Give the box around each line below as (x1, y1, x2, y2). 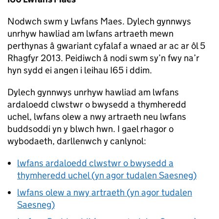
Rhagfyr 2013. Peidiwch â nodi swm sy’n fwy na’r (7, 52, 199, 64)
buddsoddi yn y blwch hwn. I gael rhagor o (7, 123, 174, 134)
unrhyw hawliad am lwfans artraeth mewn (7, 28, 174, 39)
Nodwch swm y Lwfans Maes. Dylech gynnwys (7, 16, 191, 27)
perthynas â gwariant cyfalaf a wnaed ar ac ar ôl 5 (7, 40, 205, 51)
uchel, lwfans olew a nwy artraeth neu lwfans (7, 111, 186, 122)
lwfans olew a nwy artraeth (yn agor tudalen (17, 187, 192, 198)
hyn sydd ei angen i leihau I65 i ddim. (7, 65, 152, 76)
